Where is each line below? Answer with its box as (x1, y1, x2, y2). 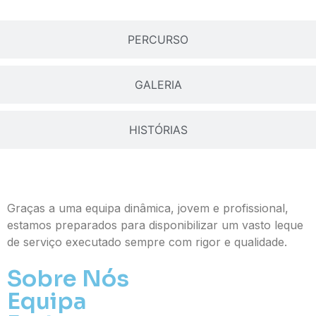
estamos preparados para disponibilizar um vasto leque (7, 217, 303, 232)
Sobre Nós (7, 264, 129, 293)
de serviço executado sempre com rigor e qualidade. (7, 234, 287, 249)
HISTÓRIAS (128, 122, 188, 137)
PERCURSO (128, 32, 188, 47)
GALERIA (134, 77, 182, 92)
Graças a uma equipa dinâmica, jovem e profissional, (7, 200, 288, 215)
